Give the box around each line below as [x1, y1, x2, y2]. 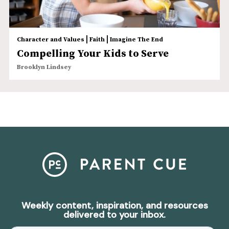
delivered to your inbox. [63, 209, 166, 221]
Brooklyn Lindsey [16, 63, 71, 72]
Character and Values [16, 36, 84, 44]
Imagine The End [109, 36, 163, 44]
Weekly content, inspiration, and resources [21, 199, 208, 212]
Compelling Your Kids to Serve [16, 48, 169, 61]
